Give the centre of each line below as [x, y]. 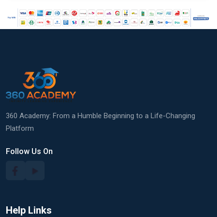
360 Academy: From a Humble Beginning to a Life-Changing [101, 116]
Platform [20, 129]
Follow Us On [29, 152]
